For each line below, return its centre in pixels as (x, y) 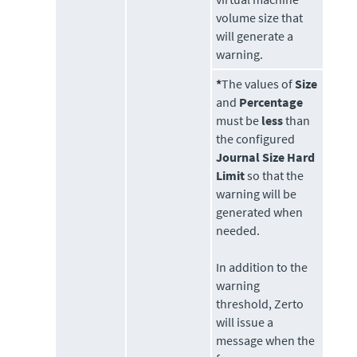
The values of (259, 84)
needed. (238, 231)
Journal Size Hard (266, 157)
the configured (256, 139)
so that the (275, 176)
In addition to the (262, 267)
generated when (260, 212)
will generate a (255, 36)
